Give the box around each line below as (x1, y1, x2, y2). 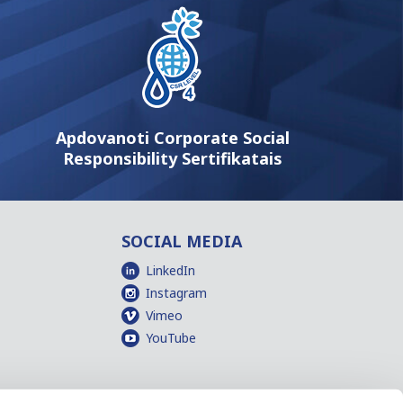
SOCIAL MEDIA (121, 229, 242, 252)
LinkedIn (145, 261, 195, 279)
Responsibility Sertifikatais (63, 147, 283, 169)
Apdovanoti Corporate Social (56, 126, 291, 148)
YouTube (145, 328, 196, 346)
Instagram (145, 283, 207, 301)
